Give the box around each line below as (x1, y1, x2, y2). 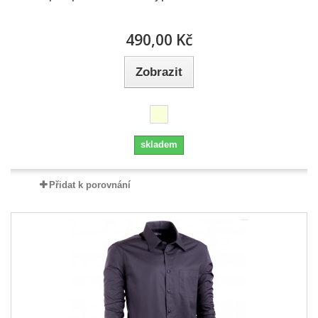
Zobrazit (136, 65, 182, 79)
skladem (141, 139, 177, 150)
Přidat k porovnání (48, 180, 131, 190)
